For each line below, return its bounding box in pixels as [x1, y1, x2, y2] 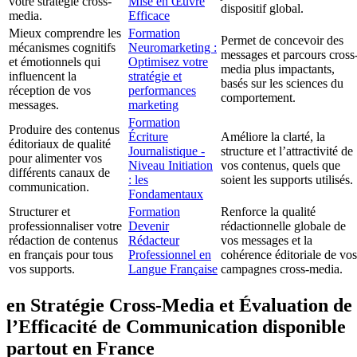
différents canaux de [9, 166, 110, 180]
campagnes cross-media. [221, 262, 343, 277]
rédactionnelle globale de [221, 219, 346, 233]
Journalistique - [128, 144, 205, 159]
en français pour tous [9, 248, 113, 262]
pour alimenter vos [9, 151, 102, 166]
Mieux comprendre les [9, 26, 121, 41]
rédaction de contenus [9, 233, 118, 248]
